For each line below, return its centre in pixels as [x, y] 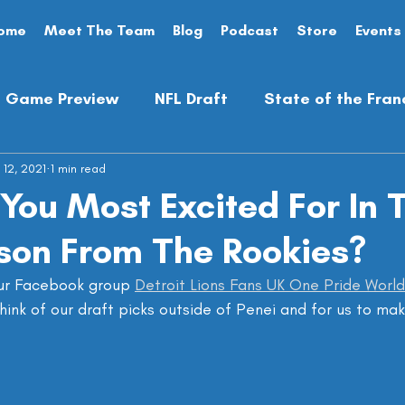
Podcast [250, 30]
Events [378, 30]
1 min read [78, 168]
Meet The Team [99, 30]
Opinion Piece [266, 170]
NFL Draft [191, 98]
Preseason [136, 170]
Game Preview [62, 98]
